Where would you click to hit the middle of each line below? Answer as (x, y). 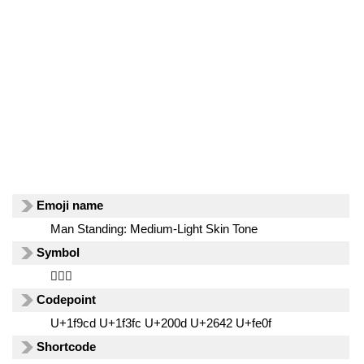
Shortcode (67, 347)
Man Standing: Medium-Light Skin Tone (154, 229)
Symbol (58, 252)
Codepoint (67, 299)
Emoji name (70, 205)
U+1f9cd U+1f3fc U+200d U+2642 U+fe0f (160, 323)
